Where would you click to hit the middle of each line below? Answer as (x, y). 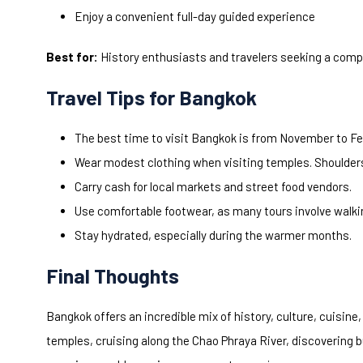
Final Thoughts (113, 276)
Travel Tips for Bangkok (152, 98)
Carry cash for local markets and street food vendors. (213, 187)
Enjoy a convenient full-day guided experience (195, 17)
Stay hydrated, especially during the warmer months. (213, 235)
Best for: (72, 57)
